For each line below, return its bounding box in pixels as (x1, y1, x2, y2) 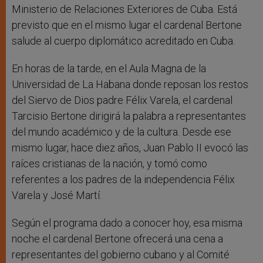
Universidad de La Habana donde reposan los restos (12, 78, 248, 91)
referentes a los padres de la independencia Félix (12, 173, 235, 186)
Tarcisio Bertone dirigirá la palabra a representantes (12, 110, 246, 123)
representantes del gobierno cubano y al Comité (12, 248, 230, 261)
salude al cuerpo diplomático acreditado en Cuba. (12, 35, 235, 48)
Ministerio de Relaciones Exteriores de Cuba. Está (12, 3, 237, 16)
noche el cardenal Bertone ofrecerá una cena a (12, 232, 223, 245)
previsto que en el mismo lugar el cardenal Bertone (12, 19, 242, 32)
